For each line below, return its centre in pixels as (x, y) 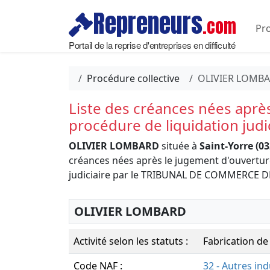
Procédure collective (133, 78)
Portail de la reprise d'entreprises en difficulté (152, 45)
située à (179, 146)
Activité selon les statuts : (131, 241)
